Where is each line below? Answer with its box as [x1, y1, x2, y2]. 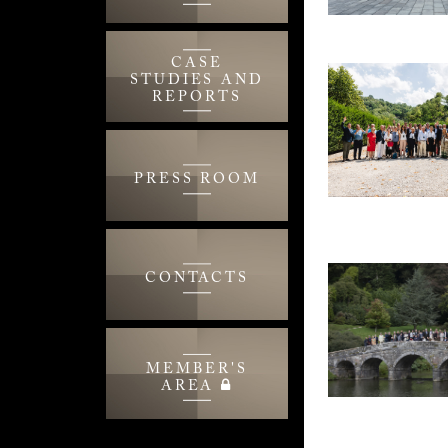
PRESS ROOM [134, 172, 260, 188]
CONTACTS [144, 271, 250, 287]
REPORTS [152, 90, 242, 106]
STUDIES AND [130, 73, 264, 89]
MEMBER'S [145, 361, 249, 377]
